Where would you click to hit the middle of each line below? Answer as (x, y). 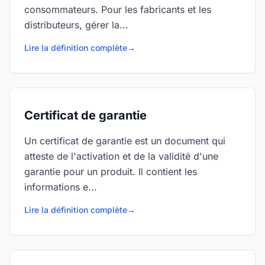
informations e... (61, 187)
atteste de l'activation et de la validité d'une (121, 156)
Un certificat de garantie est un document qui (125, 141)
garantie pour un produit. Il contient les (111, 172)
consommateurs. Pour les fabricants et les (118, 9)
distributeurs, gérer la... (76, 25)
